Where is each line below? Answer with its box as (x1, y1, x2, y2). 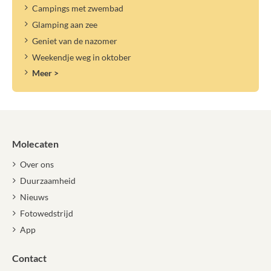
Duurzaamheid (19, 175, 76, 186)
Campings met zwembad (31, 2, 123, 13)
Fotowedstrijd (19, 208, 73, 219)
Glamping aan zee (31, 19, 97, 30)
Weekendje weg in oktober (31, 51, 131, 62)
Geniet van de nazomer (31, 35, 117, 46)
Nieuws (19, 192, 48, 203)
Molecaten (12, 138, 59, 150)
